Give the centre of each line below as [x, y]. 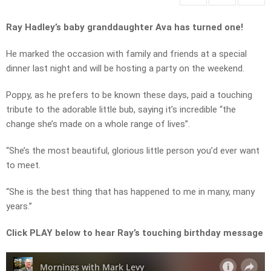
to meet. [23, 165]
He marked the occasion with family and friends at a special [126, 54]
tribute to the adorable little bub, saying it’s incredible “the [121, 110]
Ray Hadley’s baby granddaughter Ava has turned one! [125, 28]
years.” [19, 207]
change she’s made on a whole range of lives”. [98, 124]
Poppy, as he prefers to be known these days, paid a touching [129, 95]
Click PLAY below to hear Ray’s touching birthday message [135, 233]
